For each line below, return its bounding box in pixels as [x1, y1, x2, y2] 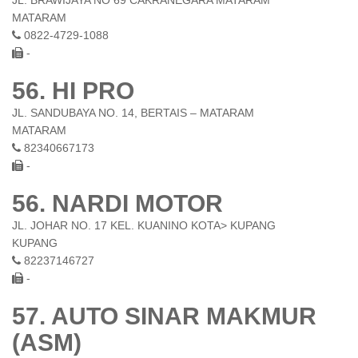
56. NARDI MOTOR [12, 190, 223, 217]
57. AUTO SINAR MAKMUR [12, 303, 316, 329]
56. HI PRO [12, 78, 134, 104]
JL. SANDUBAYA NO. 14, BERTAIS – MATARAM [12, 106, 254, 119]
